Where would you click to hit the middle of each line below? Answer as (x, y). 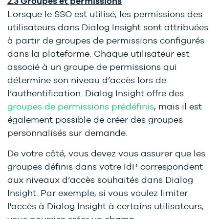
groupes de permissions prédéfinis (81, 107)
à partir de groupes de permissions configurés (106, 41)
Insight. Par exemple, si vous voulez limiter (98, 193)
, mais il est (178, 107)
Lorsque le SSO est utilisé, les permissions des (105, 14)
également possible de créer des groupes (95, 120)
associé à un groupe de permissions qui (92, 67)
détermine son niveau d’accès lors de (87, 80)
